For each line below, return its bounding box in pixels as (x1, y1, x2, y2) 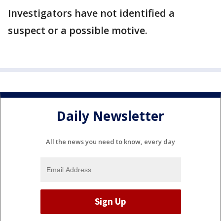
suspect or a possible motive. (8, 24, 150, 37)
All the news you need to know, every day (46, 137, 175, 146)
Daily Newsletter (57, 107, 164, 125)
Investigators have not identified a (8, 6, 175, 20)
